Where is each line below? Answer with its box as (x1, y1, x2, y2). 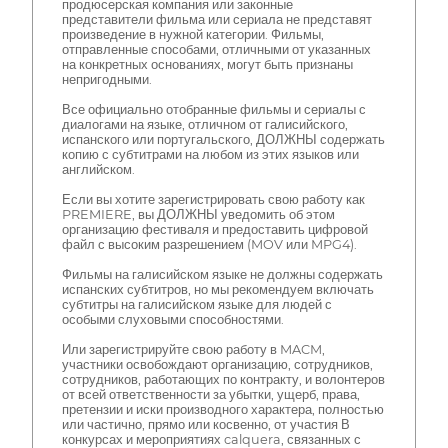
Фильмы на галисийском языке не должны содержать (61, 267, 383, 283)
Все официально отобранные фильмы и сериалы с (61, 102, 366, 118)
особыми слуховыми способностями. (61, 312, 284, 328)
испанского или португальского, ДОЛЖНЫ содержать (61, 132, 385, 148)
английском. (61, 162, 135, 178)
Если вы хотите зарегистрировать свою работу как (61, 192, 365, 208)
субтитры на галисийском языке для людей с (61, 297, 332, 313)
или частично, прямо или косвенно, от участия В (61, 417, 350, 433)
